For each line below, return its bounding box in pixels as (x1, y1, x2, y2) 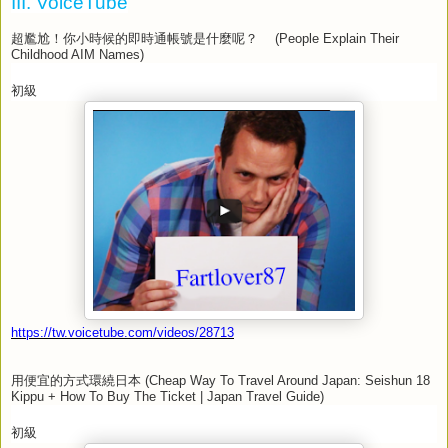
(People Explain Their (271, 30, 399, 46)
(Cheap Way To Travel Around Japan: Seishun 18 (141, 372, 430, 388)
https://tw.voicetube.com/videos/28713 (11, 324, 234, 340)
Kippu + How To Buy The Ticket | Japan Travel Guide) (11, 388, 324, 404)
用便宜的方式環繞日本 (11, 372, 141, 388)
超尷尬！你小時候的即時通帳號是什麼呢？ (11, 30, 271, 46)
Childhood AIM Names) (11, 46, 144, 62)
